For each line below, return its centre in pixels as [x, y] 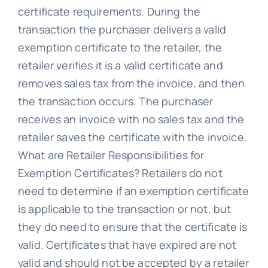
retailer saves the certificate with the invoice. [132, 137]
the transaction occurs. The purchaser [115, 101]
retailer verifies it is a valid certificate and [120, 66]
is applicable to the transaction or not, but [124, 209]
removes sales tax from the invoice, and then [131, 83]
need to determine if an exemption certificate [133, 191]
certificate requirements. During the [109, 12]
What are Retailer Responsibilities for [111, 155]
